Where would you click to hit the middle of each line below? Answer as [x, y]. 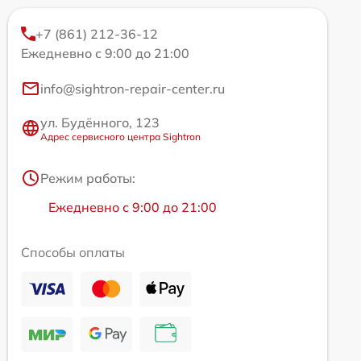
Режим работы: [88, 178]
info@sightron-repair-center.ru [133, 88]
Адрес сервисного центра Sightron [120, 136]
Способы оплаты [73, 252]
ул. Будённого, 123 [100, 122]
